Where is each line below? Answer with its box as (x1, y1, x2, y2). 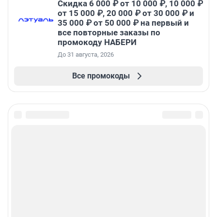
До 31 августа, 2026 (58, 51, 114, 59)
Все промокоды (72, 71, 130, 81)
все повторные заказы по (58, 28, 160, 38)
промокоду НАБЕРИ (58, 37, 137, 47)
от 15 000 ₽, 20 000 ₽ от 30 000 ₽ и (58, 8, 194, 18)
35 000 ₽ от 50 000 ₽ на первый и (58, 18, 189, 28)
